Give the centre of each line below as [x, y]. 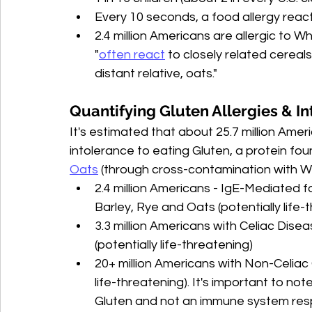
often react [132, 55]
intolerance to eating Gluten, [153, 151]
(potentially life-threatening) [174, 245]
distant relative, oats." [156, 74]
